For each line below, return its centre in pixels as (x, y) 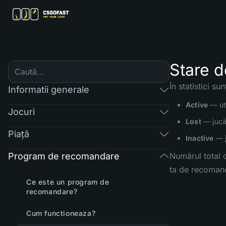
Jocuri (21, 111)
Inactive (200, 138)
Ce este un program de (68, 182)
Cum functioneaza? (61, 213)
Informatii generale (49, 89)
